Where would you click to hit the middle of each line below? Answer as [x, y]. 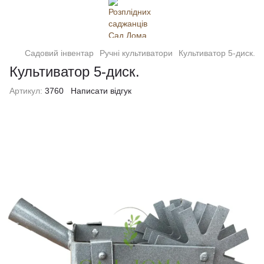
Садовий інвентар [59, 53]
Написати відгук [101, 91]
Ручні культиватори [136, 53]
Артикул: [26, 91]
